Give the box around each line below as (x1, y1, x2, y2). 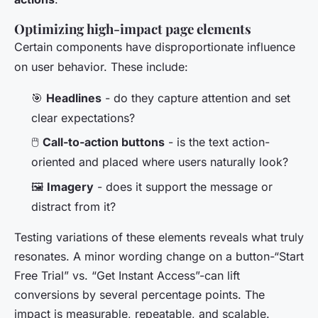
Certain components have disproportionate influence (14, 39, 295, 54)
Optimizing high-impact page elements (14, 19, 251, 38)
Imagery (47, 179, 94, 194)
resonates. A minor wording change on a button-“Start (14, 248, 304, 263)
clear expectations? (31, 110, 135, 125)
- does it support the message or (94, 179, 273, 194)
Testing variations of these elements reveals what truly (14, 229, 304, 244)
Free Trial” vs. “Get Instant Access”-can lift (14, 268, 240, 283)
